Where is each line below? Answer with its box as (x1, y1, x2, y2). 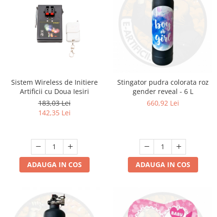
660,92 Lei (146, 98, 179, 108)
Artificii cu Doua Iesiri (19, 87, 89, 96)
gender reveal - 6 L (132, 87, 193, 96)
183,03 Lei (38, 98, 71, 108)
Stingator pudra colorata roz (117, 77, 209, 87)
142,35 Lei (38, 108, 71, 118)
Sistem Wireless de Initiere (11, 77, 98, 87)
